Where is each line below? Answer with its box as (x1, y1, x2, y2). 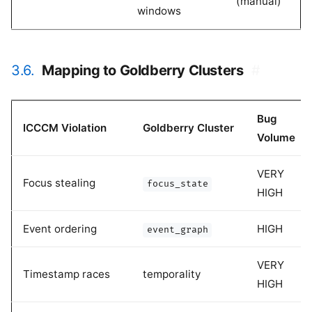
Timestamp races (23, 267, 110, 281)
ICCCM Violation (23, 121, 107, 135)
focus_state (146, 178, 208, 190)
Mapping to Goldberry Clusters (42, 62, 244, 79)
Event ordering (23, 222, 97, 236)
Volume (257, 131, 295, 145)
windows (137, 4, 181, 18)
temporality (143, 267, 201, 281)
